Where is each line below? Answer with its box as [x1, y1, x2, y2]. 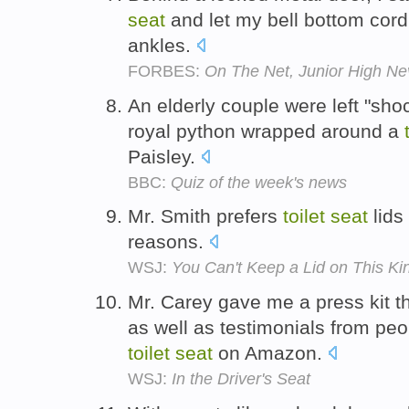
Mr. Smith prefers [128, 205, 283, 227]
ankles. [128, 34, 196, 56]
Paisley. [128, 145, 201, 167]
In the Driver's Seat [172, 370, 310, 389]
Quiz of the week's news [171, 173, 347, 192]
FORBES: [128, 61, 204, 80]
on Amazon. [213, 342, 328, 364]
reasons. [128, 231, 209, 253]
